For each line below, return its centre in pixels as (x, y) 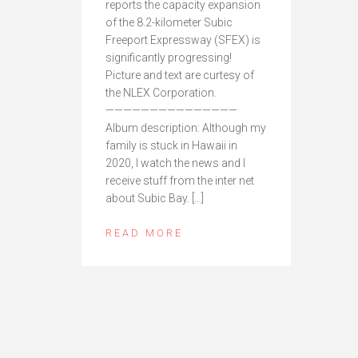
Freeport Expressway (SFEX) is (183, 40)
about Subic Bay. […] (155, 198)
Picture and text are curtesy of (180, 75)
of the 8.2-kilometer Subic (169, 22)
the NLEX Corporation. (161, 92)
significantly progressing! (169, 57)
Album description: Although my (186, 127)
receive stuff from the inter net (180, 180)
